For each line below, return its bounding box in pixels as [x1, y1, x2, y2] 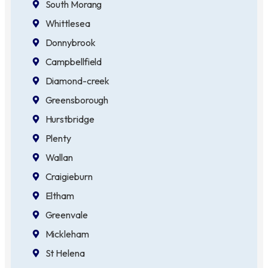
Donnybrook [45, 36, 96, 48]
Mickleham [45, 227, 89, 240]
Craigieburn [45, 170, 93, 182]
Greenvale [45, 208, 88, 221]
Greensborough [45, 93, 109, 106]
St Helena [45, 246, 85, 259]
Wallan [45, 151, 73, 163]
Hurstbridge [45, 112, 95, 125]
